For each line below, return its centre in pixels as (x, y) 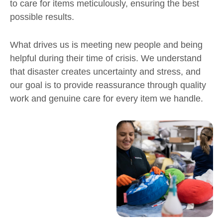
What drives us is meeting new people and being (106, 45)
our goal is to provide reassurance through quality (108, 85)
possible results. (42, 17)
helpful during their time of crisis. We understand (106, 58)
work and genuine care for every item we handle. (107, 98)
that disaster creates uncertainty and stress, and (105, 71)
